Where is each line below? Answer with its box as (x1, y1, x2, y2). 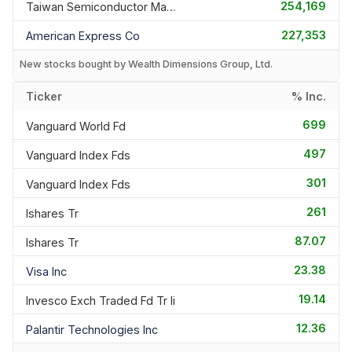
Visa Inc (26, 264, 67, 278)
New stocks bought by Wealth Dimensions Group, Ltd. (20, 57, 273, 70)
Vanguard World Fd (26, 119, 126, 133)
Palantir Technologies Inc (26, 322, 158, 336)
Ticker (26, 90, 62, 104)
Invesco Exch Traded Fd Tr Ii (26, 293, 175, 307)
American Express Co (26, 29, 140, 43)
